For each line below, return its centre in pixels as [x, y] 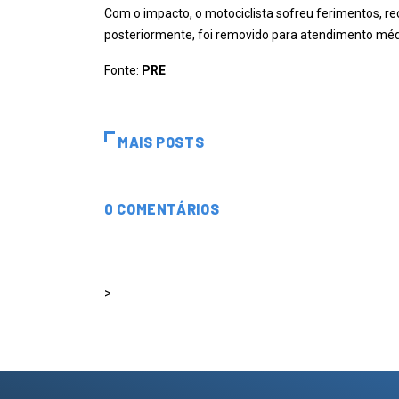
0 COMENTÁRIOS [162, 209]
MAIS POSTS [161, 142]
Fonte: [123, 70]
